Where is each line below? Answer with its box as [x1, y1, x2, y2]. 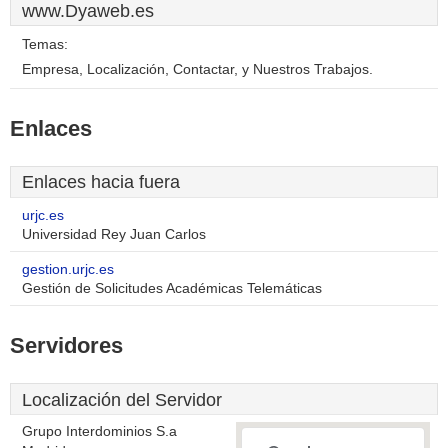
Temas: [22, 37, 68, 52]
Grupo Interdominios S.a [22, 424, 177, 439]
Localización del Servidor [22, 390, 222, 410]
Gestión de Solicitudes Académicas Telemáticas [22, 281, 322, 296]
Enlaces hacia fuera [22, 172, 180, 192]
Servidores [10, 333, 123, 358]
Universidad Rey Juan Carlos [22, 227, 206, 242]
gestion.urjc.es [22, 262, 114, 277]
